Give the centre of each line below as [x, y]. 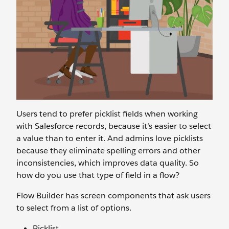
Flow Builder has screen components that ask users [113, 196]
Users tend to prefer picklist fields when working [107, 114]
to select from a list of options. [75, 208]
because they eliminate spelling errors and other [108, 151]
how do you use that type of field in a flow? [98, 175]
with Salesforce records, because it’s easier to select [114, 126]
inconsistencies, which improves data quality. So [108, 163]
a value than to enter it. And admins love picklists [110, 138]
